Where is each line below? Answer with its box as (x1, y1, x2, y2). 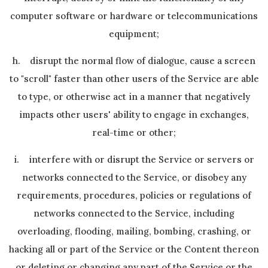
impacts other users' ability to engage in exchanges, (19, 109, 249, 120)
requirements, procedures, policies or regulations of (17, 190, 251, 201)
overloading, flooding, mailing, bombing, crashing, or (17, 226, 251, 237)
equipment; (109, 28, 159, 39)
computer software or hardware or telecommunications (10, 10, 258, 22)
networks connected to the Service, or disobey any (22, 172, 246, 183)
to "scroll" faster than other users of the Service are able (9, 73, 259, 84)
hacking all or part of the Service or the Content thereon (9, 243, 259, 255)
